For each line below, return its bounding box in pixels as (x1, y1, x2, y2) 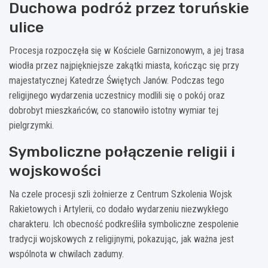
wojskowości (9, 162, 101, 179)
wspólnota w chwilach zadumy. (9, 248, 124, 260)
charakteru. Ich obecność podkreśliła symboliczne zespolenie (9, 218, 239, 230)
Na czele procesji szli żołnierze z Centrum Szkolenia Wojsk (9, 188, 232, 200)
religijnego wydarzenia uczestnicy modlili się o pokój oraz (9, 89, 225, 101)
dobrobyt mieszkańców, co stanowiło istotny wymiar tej (9, 104, 218, 116)
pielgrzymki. (9, 119, 54, 131)
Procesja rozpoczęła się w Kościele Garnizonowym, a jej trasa (9, 44, 244, 56)
